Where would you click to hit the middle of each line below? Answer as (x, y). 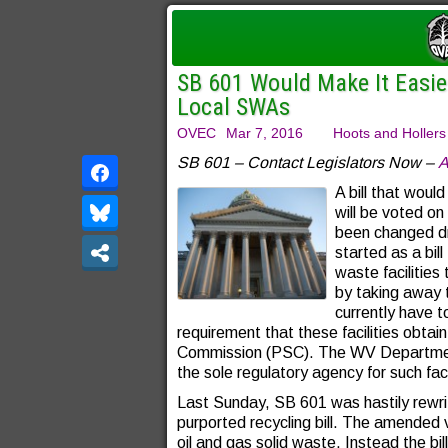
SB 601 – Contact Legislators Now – (307, 162)
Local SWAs (233, 107)
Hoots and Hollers (389, 133)
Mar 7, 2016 (264, 133)
